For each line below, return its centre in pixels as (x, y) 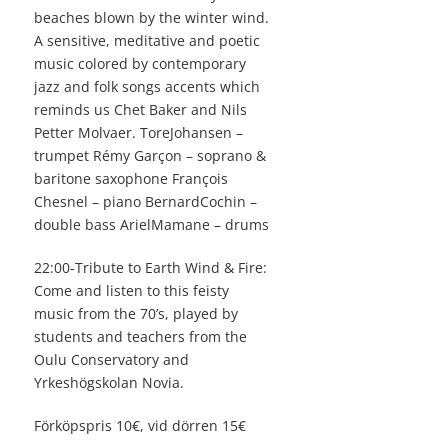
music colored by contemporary (140, 64)
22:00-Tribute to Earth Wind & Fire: (150, 268)
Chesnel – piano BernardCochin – (145, 202)
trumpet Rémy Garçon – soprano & (150, 156)
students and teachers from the (140, 337)
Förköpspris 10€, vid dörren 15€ (140, 426)
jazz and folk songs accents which (147, 87)
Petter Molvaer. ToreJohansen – (138, 133)
